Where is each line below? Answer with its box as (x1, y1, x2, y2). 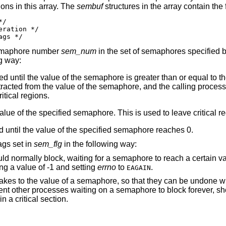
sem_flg (33, 139, 62, 148)
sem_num (61, 47, 96, 56)
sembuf (76, 2, 103, 11)
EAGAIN (126, 163, 151, 172)
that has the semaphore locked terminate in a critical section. (15, 195, 68, 204)
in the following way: (62, 139, 137, 148)
